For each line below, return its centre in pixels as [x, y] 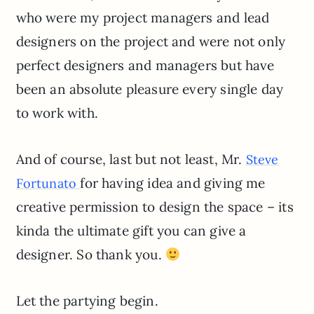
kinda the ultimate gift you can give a [131, 231]
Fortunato [48, 184]
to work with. [57, 113]
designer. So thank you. [90, 255]
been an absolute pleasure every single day [150, 89]
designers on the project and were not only [151, 42]
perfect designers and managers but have [145, 66]
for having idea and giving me [173, 183]
